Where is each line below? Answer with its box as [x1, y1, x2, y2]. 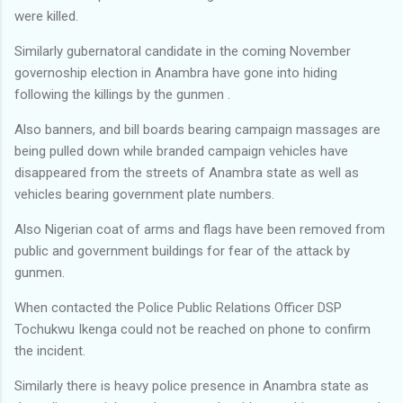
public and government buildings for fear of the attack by [14, 242, 350, 259]
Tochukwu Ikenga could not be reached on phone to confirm [14, 320, 371, 337]
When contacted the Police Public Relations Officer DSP [14, 299, 342, 316]
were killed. [14, 7, 78, 24]
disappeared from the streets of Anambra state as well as [14, 164, 359, 181]
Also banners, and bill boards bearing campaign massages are [14, 121, 381, 138]
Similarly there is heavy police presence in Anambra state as [14, 377, 369, 394]
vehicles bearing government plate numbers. [14, 185, 274, 202]
